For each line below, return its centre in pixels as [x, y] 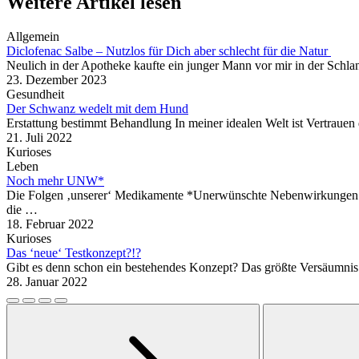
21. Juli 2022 [39, 137]
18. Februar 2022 [50, 224]
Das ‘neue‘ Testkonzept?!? [74, 252]
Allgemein [33, 36]
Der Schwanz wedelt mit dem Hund [97, 108]
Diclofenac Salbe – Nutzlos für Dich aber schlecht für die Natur [169, 50]
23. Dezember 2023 [56, 79]
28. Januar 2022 [47, 281]
